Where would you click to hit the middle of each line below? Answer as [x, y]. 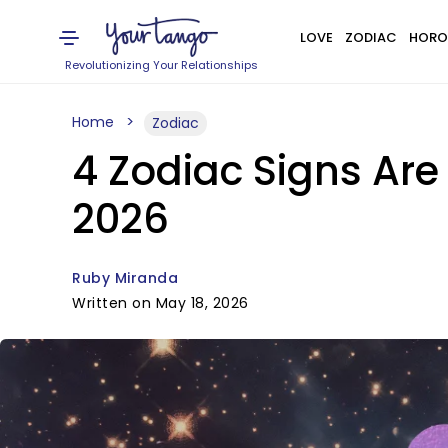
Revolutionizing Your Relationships [162, 65]
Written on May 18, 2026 [160, 303]
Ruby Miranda [125, 278]
